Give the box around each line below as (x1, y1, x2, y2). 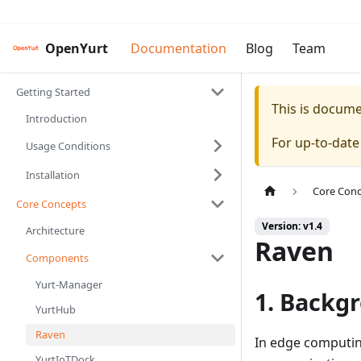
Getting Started (16, 84, 90, 99)
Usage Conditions (26, 138, 110, 153)
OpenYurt (45, 39, 108, 57)
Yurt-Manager (35, 277, 102, 292)
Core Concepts (16, 196, 86, 211)
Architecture (26, 223, 85, 238)
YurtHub (35, 302, 76, 317)
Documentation (131, 39, 226, 57)
